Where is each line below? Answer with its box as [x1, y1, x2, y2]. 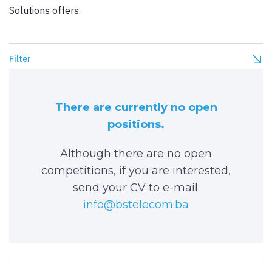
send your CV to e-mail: [72, 181, 200, 194]
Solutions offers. [9, 4, 83, 16]
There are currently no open [55, 101, 217, 114]
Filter [9, 53, 31, 64]
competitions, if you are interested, [41, 164, 231, 177]
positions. [107, 118, 165, 131]
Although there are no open [60, 147, 212, 160]
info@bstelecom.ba [83, 198, 189, 211]
